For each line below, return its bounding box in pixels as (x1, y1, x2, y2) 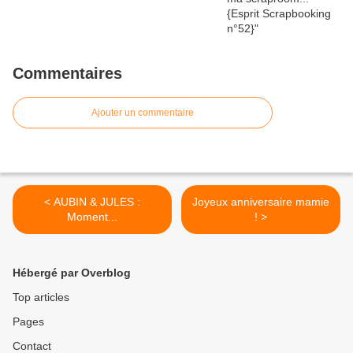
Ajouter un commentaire (91, 107, 194, 119)
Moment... (67, 210, 117, 224)
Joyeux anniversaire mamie (192, 195, 329, 209)
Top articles (13, 291, 69, 304)
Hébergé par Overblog (13, 266, 131, 280)
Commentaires (13, 65, 122, 83)
